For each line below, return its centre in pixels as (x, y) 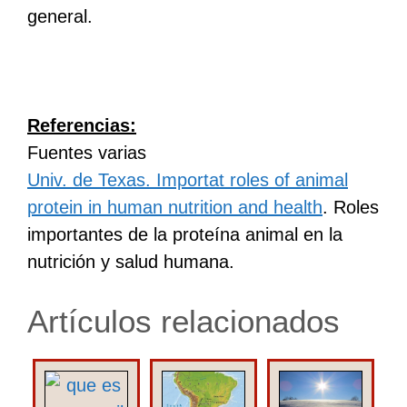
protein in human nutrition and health (175, 207)
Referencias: (82, 125)
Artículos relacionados (184, 321)
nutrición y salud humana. (131, 261)
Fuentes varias (87, 152)
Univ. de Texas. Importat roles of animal (188, 179)
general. (60, 16)
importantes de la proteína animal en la (185, 234)
